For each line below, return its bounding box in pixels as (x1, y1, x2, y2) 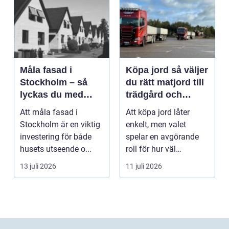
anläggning (126, 102, 175, 112)
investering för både (20, 132, 91, 142)
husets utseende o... (20, 144, 91, 154)
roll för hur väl (126, 144, 176, 154)
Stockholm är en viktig (20, 120, 100, 130)
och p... (126, 169, 152, 179)
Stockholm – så (20, 77, 87, 88)
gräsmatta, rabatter (126, 156, 195, 167)
